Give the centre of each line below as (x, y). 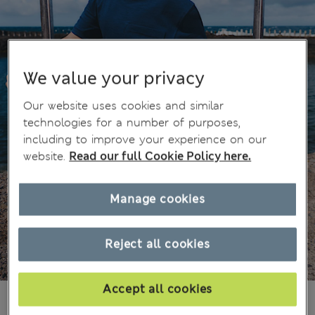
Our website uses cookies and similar (124, 105)
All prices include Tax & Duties (131, 300)
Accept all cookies (157, 289)
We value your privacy (114, 78)
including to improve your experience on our (145, 139)
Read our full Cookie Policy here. (160, 156)
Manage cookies (157, 199)
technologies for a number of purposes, (132, 122)
